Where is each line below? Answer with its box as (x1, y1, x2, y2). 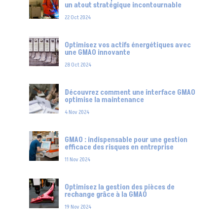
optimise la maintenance (64, 94, 144, 105)
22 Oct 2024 (64, 13, 91, 22)
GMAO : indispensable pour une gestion (64, 134, 187, 145)
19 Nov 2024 (64, 202, 91, 211)
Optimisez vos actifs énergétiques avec (64, 39, 191, 50)
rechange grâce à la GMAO (64, 189, 147, 200)
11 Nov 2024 (64, 155, 90, 164)
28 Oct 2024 (64, 60, 91, 69)
